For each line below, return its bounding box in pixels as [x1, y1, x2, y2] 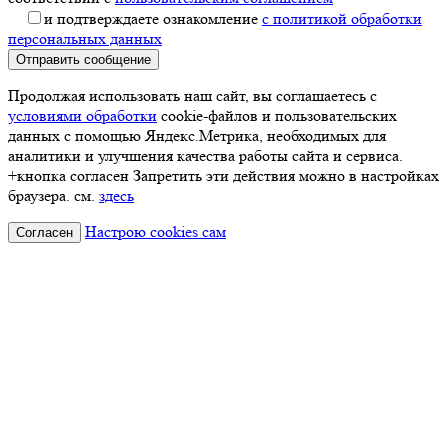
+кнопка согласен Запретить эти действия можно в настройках [8, 165, 439, 185]
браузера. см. [8, 185, 99, 205]
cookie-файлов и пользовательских [157, 105, 397, 125]
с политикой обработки [262, 8, 422, 28]
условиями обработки [8, 105, 157, 125]
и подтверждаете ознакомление [44, 8, 262, 28]
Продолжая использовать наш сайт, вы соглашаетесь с [8, 85, 377, 105]
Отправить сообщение [16, 51, 151, 67]
